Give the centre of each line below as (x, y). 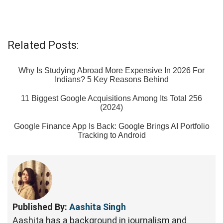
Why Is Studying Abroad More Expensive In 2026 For (111, 70)
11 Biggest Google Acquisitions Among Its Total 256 (111, 98)
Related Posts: (43, 45)
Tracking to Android (111, 135)
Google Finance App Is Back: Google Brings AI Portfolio (111, 126)
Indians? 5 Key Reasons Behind (111, 79)
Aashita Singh (98, 207)
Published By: (41, 207)
